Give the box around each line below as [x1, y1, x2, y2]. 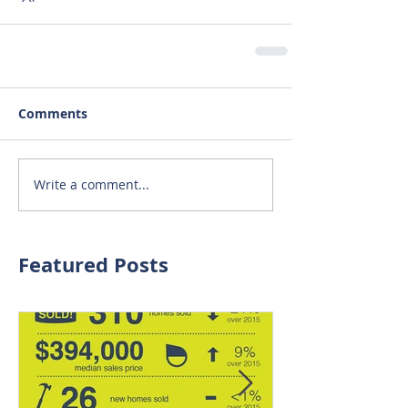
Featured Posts [18, 250, 168, 279]
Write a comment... [34, 176, 149, 194]
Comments [18, 104, 87, 122]
